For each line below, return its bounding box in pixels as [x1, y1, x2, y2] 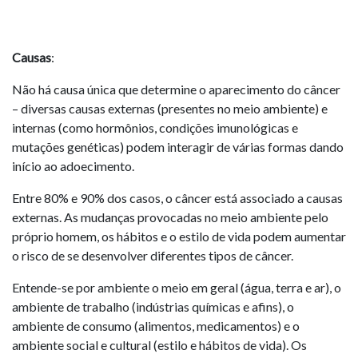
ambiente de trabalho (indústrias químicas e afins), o [12, 299, 294, 314]
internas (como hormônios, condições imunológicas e [12, 120, 298, 135]
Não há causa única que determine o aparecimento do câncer [12, 82, 340, 97]
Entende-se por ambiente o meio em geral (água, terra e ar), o [12, 280, 341, 295]
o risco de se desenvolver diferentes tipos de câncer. [12, 248, 293, 263]
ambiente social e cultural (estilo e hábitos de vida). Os [12, 337, 307, 352]
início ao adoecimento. [12, 158, 134, 173]
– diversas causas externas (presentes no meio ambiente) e [12, 101, 328, 116]
